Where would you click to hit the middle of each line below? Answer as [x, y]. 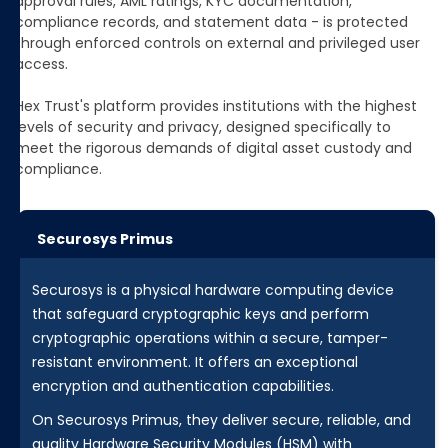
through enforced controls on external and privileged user [217, 43]
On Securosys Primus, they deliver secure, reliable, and [221, 420]
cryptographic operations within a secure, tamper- [210, 338]
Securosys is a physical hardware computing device [213, 290]
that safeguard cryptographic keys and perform [200, 314]
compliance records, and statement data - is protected [211, 22]
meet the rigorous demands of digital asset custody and [213, 148]
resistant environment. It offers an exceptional [195, 362]
